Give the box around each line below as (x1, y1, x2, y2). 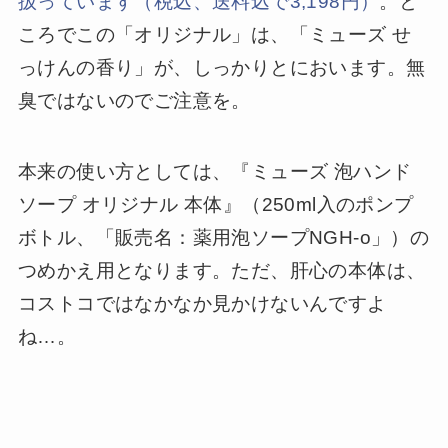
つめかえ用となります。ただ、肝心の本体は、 (17, 259, 426, 281)
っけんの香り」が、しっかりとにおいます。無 (17, 57, 426, 79)
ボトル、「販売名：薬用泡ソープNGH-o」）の (17, 226, 430, 248)
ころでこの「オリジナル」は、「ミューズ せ (17, 24, 412, 46)
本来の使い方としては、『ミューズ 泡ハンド (17, 160, 412, 182)
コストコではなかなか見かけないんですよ (17, 292, 387, 314)
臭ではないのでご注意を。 (17, 90, 251, 112)
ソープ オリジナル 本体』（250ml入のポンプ (17, 193, 414, 215)
